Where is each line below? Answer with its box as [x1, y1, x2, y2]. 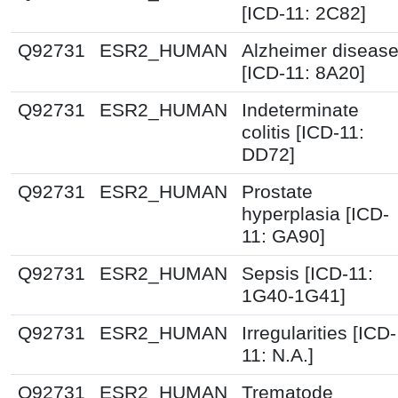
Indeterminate [242, 99, 359, 121]
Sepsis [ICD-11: [242, 262, 373, 284]
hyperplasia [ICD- [242, 203, 389, 225]
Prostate [242, 180, 313, 203]
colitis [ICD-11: [242, 121, 364, 143]
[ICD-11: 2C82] [242, 2, 366, 24]
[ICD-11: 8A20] [242, 61, 365, 84]
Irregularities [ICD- [242, 322, 396, 344]
